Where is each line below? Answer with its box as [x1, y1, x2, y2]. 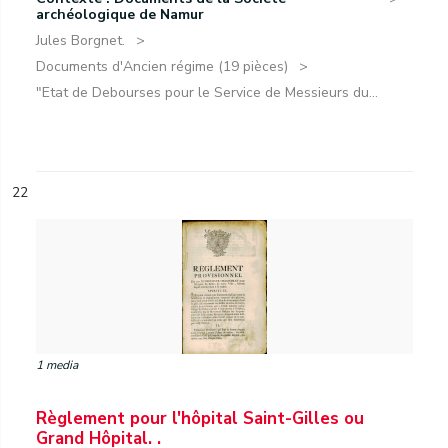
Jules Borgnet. [36, 31, 125, 50]
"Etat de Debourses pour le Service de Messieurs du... [36, 83, 378, 102]
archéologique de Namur [36, 5, 204, 24]
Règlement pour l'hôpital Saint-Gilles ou [36, 407, 364, 430]
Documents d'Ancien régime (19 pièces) [36, 57, 288, 76]
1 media [36, 357, 78, 373]
